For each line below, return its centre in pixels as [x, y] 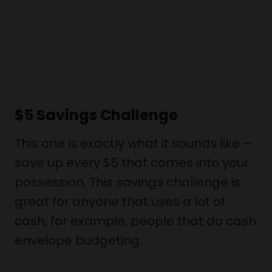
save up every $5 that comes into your [132, 163]
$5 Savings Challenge [96, 115]
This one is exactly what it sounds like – [133, 143]
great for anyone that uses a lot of [120, 202]
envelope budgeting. [78, 240]
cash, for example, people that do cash [135, 221]
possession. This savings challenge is [127, 182]
